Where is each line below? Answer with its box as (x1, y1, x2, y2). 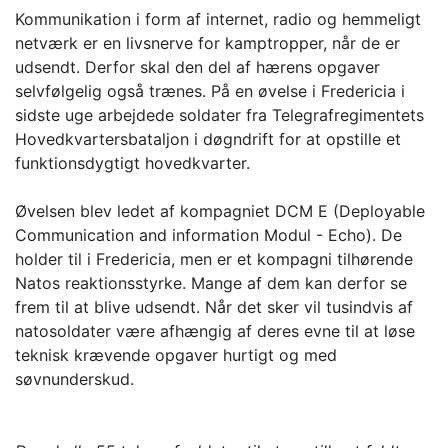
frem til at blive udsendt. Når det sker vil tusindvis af (15, 297, 413, 318)
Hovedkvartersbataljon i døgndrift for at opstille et (15, 129, 401, 150)
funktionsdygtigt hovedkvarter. (15, 153, 250, 174)
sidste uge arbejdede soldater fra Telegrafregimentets (15, 105, 424, 126)
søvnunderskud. (15, 369, 134, 390)
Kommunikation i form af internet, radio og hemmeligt (15, 9, 421, 30)
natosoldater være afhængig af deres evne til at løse (15, 321, 415, 342)
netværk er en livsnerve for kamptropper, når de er (15, 33, 400, 54)
